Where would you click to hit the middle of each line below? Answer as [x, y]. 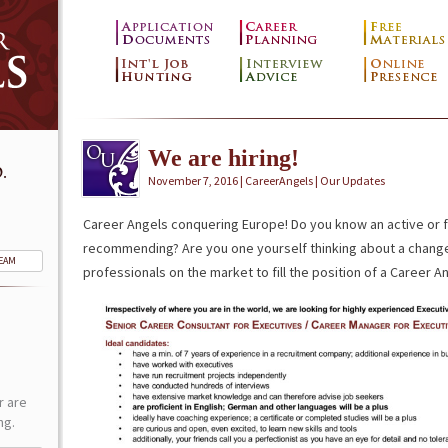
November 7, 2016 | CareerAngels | [233, 180]
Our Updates [352, 180]
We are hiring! [223, 158]
